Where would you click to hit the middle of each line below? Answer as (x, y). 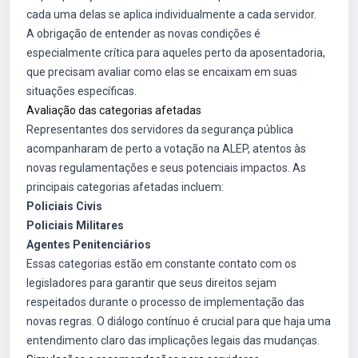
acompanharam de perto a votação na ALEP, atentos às (166, 149)
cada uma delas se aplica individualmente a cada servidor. (171, 14)
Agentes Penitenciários (89, 245)
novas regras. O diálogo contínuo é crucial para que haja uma (179, 321)
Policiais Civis (64, 206)
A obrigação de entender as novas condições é (143, 34)
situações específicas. (82, 91)
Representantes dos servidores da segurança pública (160, 129)
